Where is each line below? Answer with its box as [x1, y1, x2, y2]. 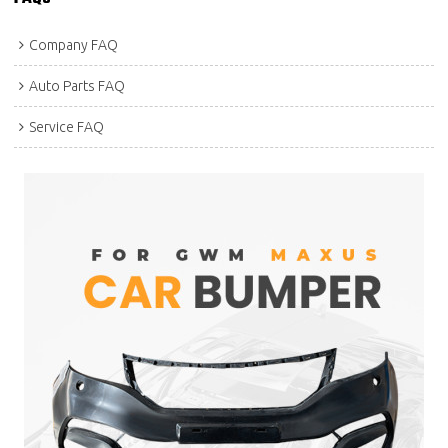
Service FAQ [29, 119, 105, 136]
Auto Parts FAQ [29, 78, 126, 95]
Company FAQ [29, 37, 119, 54]
